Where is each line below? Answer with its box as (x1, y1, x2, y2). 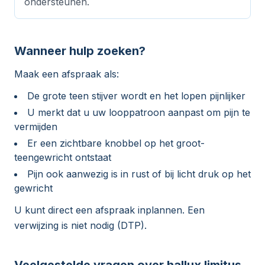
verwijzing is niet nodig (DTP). (14, 219, 147, 232)
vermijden (14, 121, 57, 133)
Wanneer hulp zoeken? (14, 44, 146, 59)
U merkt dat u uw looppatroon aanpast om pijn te (27, 106, 250, 119)
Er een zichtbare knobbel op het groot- (27, 137, 205, 150)
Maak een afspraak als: (14, 68, 119, 80)
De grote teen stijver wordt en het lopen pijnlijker (27, 90, 245, 102)
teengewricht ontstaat (14, 151, 111, 164)
